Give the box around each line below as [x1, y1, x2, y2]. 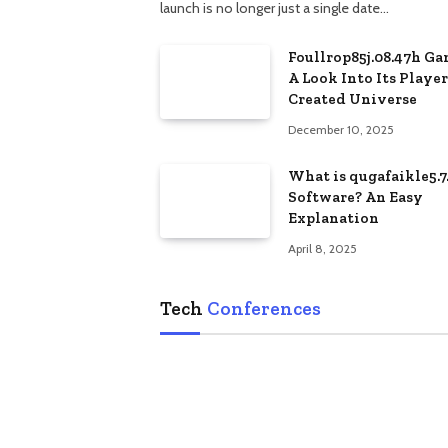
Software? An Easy [288, 188, 423, 207]
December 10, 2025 [288, 122, 394, 138]
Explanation [288, 209, 379, 228]
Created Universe [288, 90, 417, 109]
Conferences [207, 297, 321, 321]
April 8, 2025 [288, 241, 357, 257]
